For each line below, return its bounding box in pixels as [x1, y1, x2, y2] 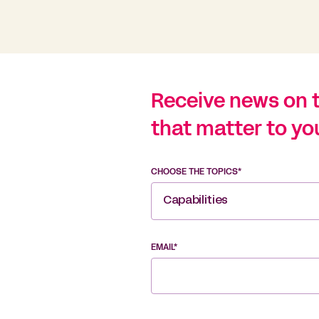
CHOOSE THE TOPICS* [151, 169, 241, 177]
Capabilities [163, 196, 229, 206]
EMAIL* [151, 244, 177, 252]
